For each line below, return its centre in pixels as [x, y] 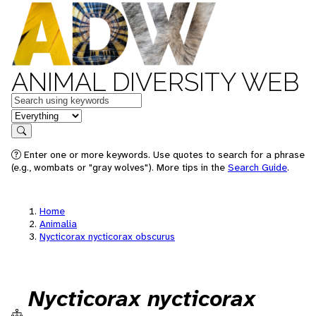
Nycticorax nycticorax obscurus [107, 236]
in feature [34, 115]
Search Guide [257, 167]
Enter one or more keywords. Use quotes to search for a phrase [163, 154]
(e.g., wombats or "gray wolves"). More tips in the [120, 167]
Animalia [58, 224]
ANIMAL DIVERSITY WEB [155, 82]
